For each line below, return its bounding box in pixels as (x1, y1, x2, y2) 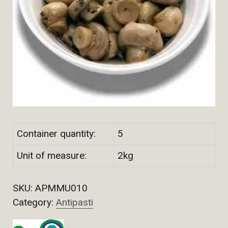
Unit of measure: (17, 150, 87, 162)
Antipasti (56, 196, 93, 209)
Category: (13, 196, 56, 209)
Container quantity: (17, 128, 96, 140)
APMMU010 (35, 182, 88, 194)
